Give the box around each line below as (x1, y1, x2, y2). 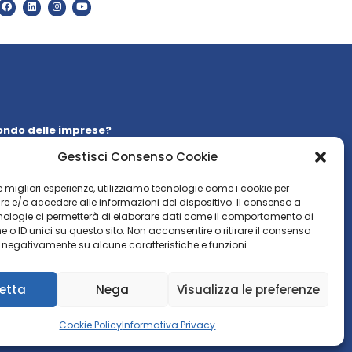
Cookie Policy (59, 318, 123, 332)
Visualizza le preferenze (176, 280, 320, 298)
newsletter (53, 137, 115, 153)
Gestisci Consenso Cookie (57, 148, 218, 165)
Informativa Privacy (122, 318, 216, 332)
